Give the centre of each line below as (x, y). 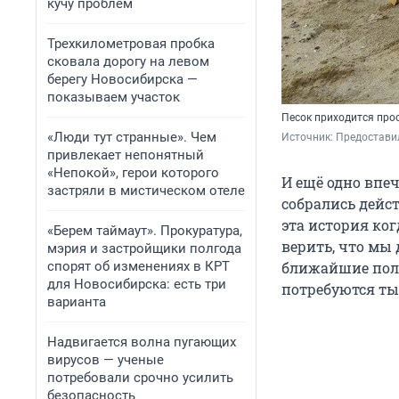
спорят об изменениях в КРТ (138, 266)
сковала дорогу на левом (128, 61)
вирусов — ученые (106, 360)
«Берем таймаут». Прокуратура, (145, 231)
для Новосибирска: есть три (137, 284)
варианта (77, 302)
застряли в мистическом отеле (146, 191)
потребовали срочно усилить (140, 378)
